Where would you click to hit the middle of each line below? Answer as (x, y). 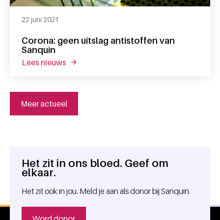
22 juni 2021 (40, 19)
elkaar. (39, 172)
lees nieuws (46, 62)
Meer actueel (44, 103)
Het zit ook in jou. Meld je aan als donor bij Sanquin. (107, 191)
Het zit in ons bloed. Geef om (95, 163)
